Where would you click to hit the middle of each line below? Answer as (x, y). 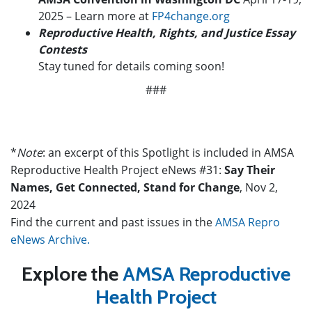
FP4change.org (191, 16)
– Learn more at (109, 16)
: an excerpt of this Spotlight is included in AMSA (168, 152)
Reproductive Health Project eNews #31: (117, 170)
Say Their (250, 170)
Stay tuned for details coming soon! (131, 66)
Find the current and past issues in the (113, 222)
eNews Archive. (50, 239)
